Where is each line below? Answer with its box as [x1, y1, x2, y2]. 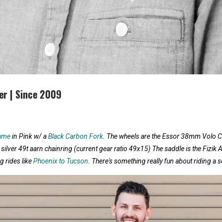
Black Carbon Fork [48, 132, 103, 140]
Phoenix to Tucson [33, 157, 88, 165]
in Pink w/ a [12, 132, 48, 140]
